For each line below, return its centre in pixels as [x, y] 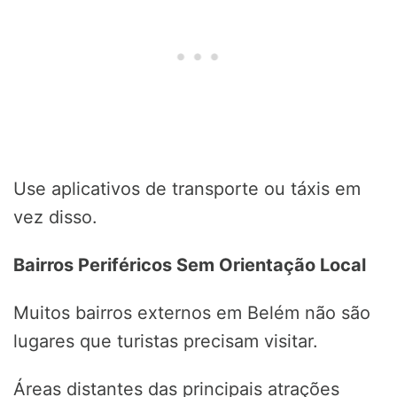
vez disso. [55, 218]
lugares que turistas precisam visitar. [166, 342]
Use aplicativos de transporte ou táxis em [187, 189]
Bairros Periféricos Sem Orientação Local [190, 265]
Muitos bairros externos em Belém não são [192, 313]
